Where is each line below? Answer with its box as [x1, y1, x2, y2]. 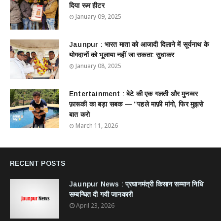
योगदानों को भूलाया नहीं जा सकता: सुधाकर [69, 51, 174, 59]
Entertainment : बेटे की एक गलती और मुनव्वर [69, 90, 198, 98]
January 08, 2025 [75, 62, 121, 70]
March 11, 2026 [75, 121, 118, 130]
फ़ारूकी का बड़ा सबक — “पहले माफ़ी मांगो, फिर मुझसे [69, 100, 204, 108]
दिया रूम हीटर [69, 1, 105, 9]
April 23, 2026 [76, 201, 114, 210]
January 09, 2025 [75, 12, 121, 21]
